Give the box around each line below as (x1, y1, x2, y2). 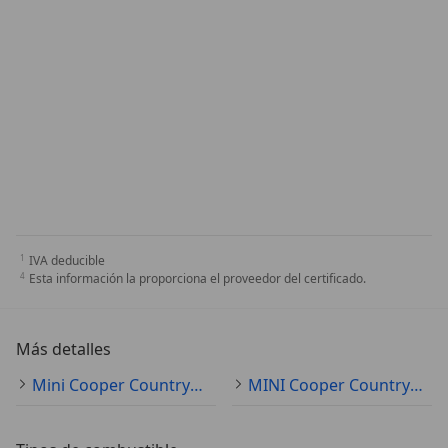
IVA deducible (29, 251, 105, 269)
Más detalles (16, 337, 111, 360)
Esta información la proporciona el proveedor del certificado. (29, 269, 366, 287)
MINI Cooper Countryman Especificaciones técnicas (410, 373, 423, 396)
